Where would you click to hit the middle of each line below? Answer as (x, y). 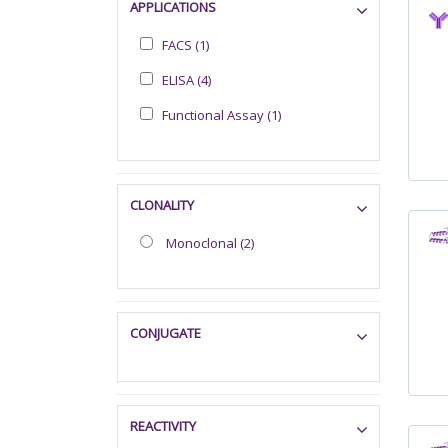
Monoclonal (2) (210, 242)
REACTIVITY (163, 425)
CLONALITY (162, 204)
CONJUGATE (165, 332)
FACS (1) (185, 44)
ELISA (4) (186, 79)
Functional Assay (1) (221, 114)
